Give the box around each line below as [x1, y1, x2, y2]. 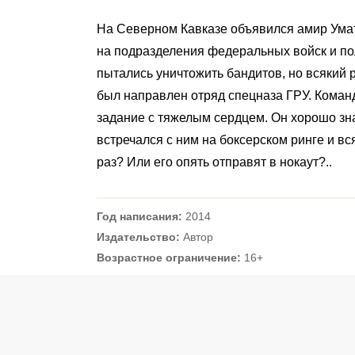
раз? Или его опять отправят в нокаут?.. [97, 155, 332, 170]
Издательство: [97, 231, 180, 244]
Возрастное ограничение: [97, 251, 241, 265]
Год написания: [97, 210, 182, 223]
